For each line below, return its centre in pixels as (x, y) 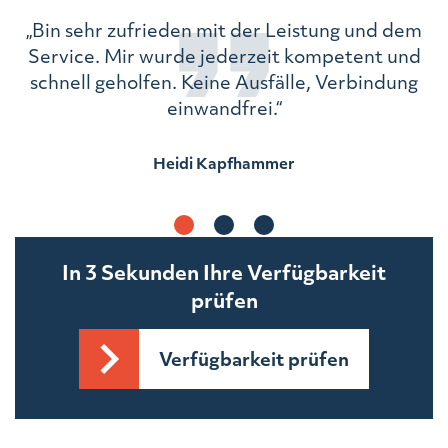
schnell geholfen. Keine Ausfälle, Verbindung (224, 81)
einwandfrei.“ (224, 107)
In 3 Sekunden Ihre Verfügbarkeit (224, 271)
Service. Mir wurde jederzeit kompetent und (224, 55)
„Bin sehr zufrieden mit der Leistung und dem (224, 29)
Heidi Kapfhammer (224, 162)
